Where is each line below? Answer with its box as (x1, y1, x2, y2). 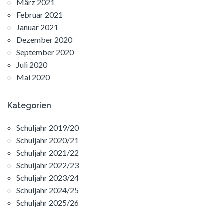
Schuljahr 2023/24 (16, 173, 79, 183)
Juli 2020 (16, 60, 47, 70)
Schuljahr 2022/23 (16, 160, 79, 170)
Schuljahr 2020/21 (16, 135, 79, 145)
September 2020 (16, 47, 74, 57)
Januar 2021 (16, 22, 58, 32)
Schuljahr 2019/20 (16, 123, 79, 133)
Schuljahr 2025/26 (16, 198, 79, 208)
